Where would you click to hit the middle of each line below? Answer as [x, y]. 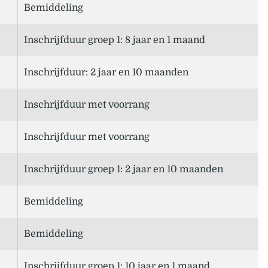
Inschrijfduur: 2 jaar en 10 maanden [106, 73]
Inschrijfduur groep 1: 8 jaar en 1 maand [115, 40]
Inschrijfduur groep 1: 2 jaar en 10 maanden [124, 170]
